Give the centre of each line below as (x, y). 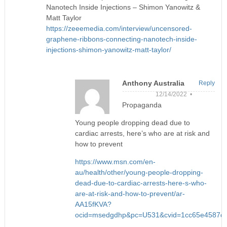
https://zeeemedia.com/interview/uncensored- (119, 28)
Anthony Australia (153, 83)
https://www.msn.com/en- (115, 161)
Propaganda (142, 105)
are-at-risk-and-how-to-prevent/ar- (130, 193)
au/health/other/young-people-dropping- (139, 172)
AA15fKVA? (93, 204)
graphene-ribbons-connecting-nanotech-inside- (122, 39)
